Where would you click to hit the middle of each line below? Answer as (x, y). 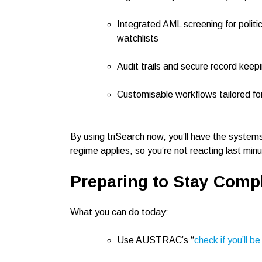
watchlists (138, 38)
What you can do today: (119, 212)
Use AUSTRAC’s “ (156, 240)
